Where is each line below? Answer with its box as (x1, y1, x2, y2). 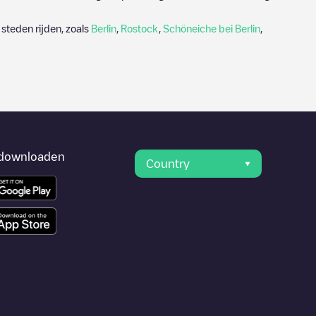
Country (146, 158, 190, 169)
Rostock (121, 23, 159, 33)
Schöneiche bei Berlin (163, 23, 260, 33)
